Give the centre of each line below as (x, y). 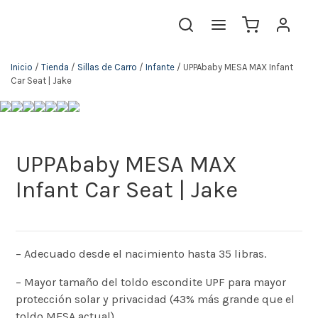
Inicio (22, 67)
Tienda (55, 67)
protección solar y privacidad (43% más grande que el (155, 299)
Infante (160, 67)
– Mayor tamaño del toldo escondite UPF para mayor (151, 282)
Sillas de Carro (107, 67)
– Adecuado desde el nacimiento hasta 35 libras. (141, 253)
